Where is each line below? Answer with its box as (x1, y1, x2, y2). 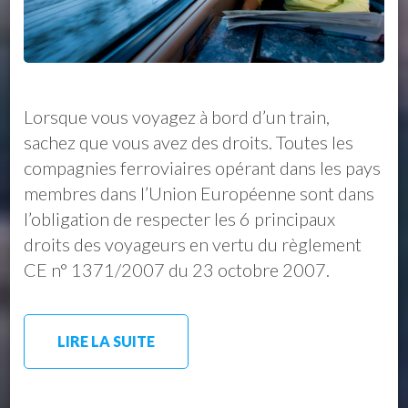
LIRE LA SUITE (57, 332, 156, 351)
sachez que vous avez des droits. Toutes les (24, 131, 354, 154)
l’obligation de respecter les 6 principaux (24, 208, 336, 230)
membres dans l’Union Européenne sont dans (24, 182, 375, 205)
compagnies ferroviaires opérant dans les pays (24, 157, 382, 179)
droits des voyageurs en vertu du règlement (24, 233, 362, 256)
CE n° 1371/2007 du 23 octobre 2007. (24, 259, 331, 281)
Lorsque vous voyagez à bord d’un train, (24, 106, 331, 128)
